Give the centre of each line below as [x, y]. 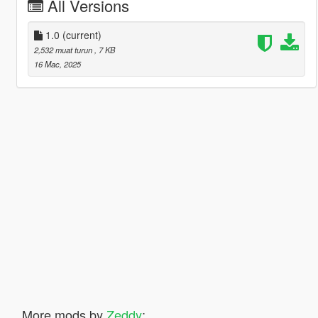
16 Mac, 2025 [57, 64]
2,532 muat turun [64, 49]
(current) [82, 34]
